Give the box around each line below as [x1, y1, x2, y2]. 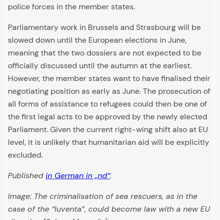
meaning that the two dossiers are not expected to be [8, 48, 201, 58]
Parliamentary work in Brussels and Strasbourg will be [8, 22, 201, 33]
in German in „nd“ [46, 170, 110, 181]
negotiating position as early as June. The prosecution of [8, 86, 210, 97]
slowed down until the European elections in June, [8, 35, 187, 46]
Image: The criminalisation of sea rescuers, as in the [8, 191, 197, 202]
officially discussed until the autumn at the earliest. [8, 60, 192, 71]
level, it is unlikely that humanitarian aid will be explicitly [8, 137, 209, 148]
